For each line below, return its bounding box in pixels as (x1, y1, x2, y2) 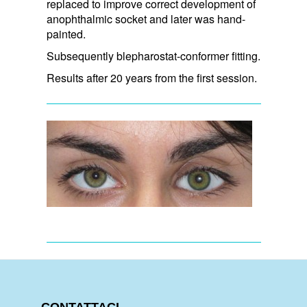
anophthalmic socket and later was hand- (46, 10, 245, 27)
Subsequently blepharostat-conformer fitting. (46, 47, 260, 64)
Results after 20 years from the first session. (46, 69, 257, 86)
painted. (46, 25, 86, 42)
